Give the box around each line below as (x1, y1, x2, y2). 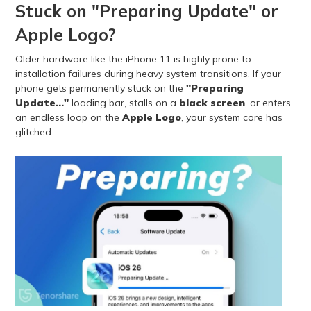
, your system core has (180, 111, 283, 124)
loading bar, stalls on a (68, 96, 179, 110)
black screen (178, 96, 245, 110)
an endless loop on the (15, 111, 122, 124)
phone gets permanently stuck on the (15, 82, 186, 95)
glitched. (15, 126, 53, 139)
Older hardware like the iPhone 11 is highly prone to (15, 53, 251, 66)
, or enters (244, 96, 291, 110)
